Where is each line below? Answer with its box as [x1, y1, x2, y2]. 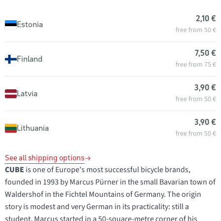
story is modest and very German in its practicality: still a [5, 201, 189, 212]
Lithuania [17, 123, 49, 133]
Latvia [17, 88, 37, 98]
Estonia [17, 19, 43, 29]
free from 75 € [176, 60, 216, 70]
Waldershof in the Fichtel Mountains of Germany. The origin [5, 189, 201, 200]
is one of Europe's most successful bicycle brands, [24, 164, 190, 175]
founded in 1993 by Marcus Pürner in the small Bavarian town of [5, 177, 216, 187]
